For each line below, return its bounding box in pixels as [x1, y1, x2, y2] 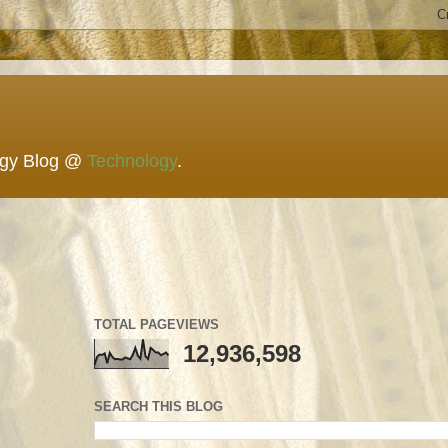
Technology [87, 151, 177, 171]
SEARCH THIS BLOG [94, 398, 223, 414]
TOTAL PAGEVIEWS [94, 317, 219, 332]
